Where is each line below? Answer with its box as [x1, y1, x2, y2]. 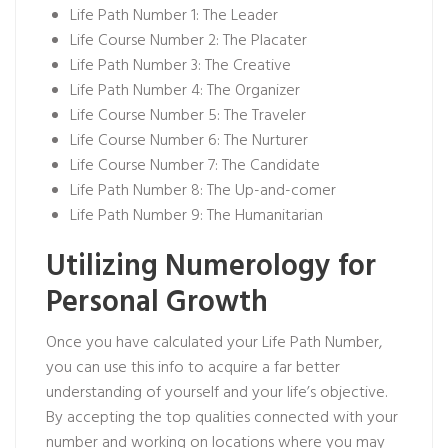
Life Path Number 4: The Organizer [70, 78, 300, 104]
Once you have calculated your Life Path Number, [46, 330, 382, 356]
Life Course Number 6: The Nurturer [70, 128, 308, 154]
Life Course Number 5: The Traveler [70, 103, 306, 129]
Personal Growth [46, 279, 268, 327]
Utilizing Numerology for [46, 243, 376, 291]
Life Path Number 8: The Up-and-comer [70, 178, 336, 204]
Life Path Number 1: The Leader [70, 3, 278, 29]
